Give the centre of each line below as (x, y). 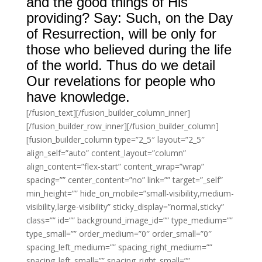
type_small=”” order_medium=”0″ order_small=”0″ (119, 234)
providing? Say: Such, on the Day (129, 18)
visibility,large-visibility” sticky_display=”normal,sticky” (125, 207)
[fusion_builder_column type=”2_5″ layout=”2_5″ (115, 139)
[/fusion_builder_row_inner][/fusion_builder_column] (122, 126)
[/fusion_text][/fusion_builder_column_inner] (108, 113)
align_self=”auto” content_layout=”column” (106, 153)
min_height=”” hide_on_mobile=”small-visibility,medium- (130, 193)
